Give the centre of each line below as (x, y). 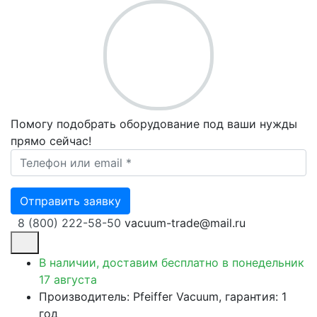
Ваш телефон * (51, 157)
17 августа (68, 279)
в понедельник (263, 262)
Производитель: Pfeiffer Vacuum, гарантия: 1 (163, 296)
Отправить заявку (70, 201)
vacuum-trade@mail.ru (183, 223)
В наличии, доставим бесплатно (131, 262)
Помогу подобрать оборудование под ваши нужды (154, 124)
